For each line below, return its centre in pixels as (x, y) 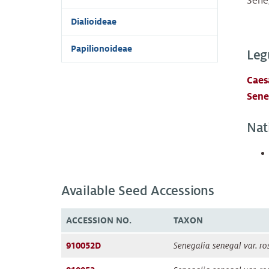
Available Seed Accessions (138, 191)
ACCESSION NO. (99, 221)
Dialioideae (94, 22)
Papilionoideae (101, 49)
